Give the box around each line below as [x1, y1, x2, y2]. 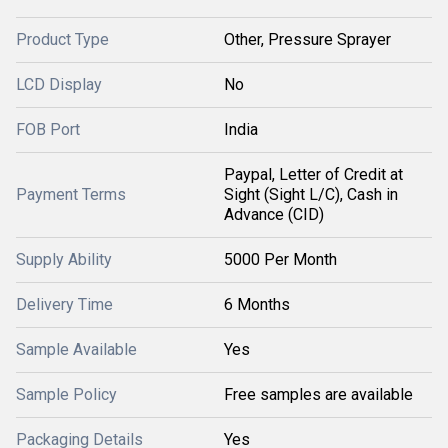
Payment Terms [16, 185, 126, 204]
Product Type [16, 30, 109, 49]
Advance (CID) [224, 205, 324, 224]
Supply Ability [16, 250, 112, 269]
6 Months [224, 295, 290, 314]
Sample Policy [16, 385, 117, 404]
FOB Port [16, 120, 80, 139]
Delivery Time [16, 295, 113, 314]
